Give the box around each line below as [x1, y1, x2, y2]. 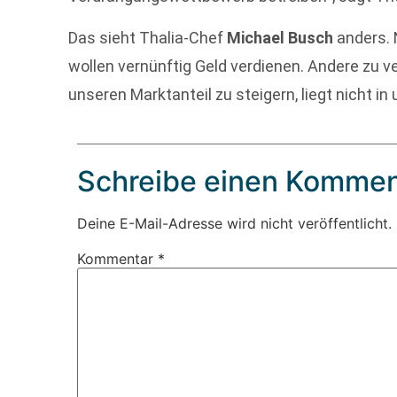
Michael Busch [227, 27, 334, 47]
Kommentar [77, 249, 159, 268]
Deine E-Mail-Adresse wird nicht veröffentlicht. [77, 214, 393, 232]
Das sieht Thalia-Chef [68, 27, 228, 47]
